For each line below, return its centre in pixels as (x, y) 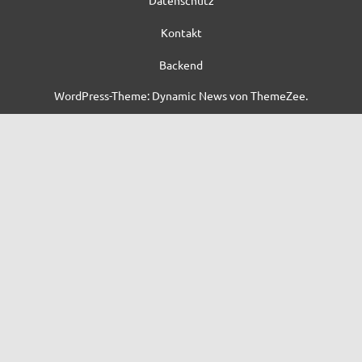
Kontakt (181, 32)
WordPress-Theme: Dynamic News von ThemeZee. (181, 95)
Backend (181, 64)
